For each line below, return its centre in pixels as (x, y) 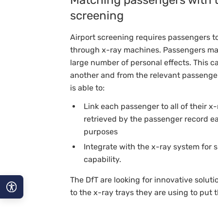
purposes (100, 131)
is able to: (87, 88)
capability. (102, 160)
